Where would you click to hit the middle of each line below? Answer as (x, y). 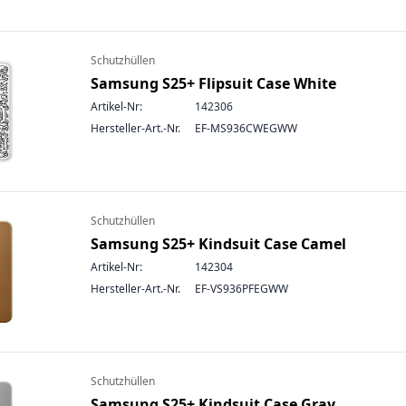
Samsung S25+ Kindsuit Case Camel (218, 244)
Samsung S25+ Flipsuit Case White (213, 83)
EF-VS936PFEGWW (242, 289)
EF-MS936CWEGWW (246, 128)
